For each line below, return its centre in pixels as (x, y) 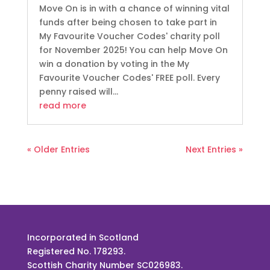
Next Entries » (215, 149)
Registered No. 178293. (76, 251)
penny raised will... (78, 91)
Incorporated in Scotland (83, 237)
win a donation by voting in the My (114, 64)
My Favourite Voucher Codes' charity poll (129, 36)
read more (62, 105)
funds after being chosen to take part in (128, 22)
